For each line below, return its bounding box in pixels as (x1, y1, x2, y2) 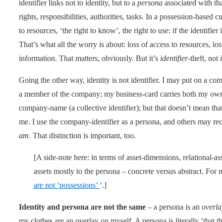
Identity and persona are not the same (19, 202, 146, 211)
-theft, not (188, 54, 220, 62)
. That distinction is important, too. (29, 131, 136, 140)
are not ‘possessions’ (34, 180, 100, 189)
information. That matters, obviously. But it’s (19, 54, 160, 62)
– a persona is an (146, 202, 202, 211)
